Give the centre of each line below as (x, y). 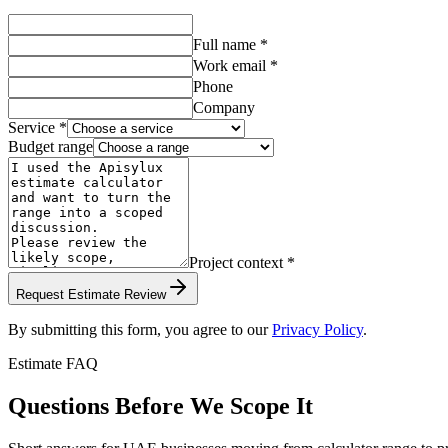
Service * (37, 128)
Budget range (50, 147)
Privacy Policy (317, 330)
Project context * (242, 263)
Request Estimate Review (91, 295)
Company (224, 108)
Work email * (235, 66)
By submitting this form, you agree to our (138, 330)
